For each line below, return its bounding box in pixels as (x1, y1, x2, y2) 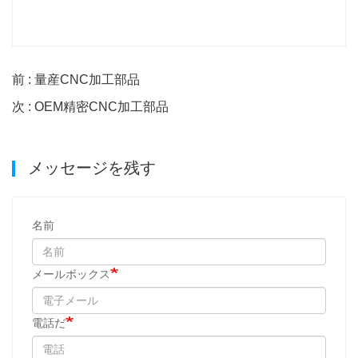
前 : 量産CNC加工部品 (12, 72, 140, 86)
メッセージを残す (23, 158, 156, 177)
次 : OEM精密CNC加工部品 (12, 99, 169, 113)
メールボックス (32, 267, 110, 280)
